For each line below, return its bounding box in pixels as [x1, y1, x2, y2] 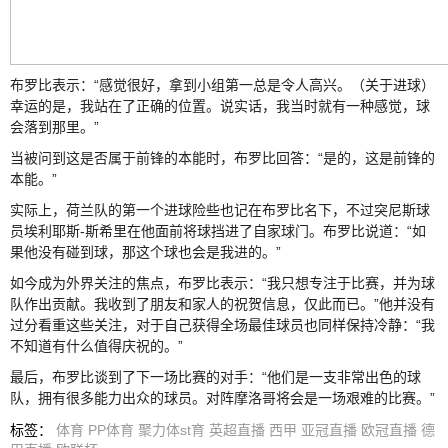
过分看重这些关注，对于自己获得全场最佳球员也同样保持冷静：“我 [10, 316, 435, 333]
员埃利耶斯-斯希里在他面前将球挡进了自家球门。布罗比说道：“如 [10, 222, 426, 239]
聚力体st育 [138, 421, 205, 438]
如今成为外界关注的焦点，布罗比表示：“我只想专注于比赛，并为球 [10, 274, 435, 291]
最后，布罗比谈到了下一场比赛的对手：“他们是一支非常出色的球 [10, 368, 421, 385]
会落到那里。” [10, 118, 99, 135]
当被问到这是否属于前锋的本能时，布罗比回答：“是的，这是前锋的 [10, 149, 435, 166]
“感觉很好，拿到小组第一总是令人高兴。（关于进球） [94, 76, 435, 93]
